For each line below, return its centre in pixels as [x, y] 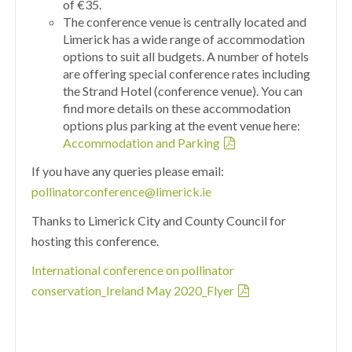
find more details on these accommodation [177, 108]
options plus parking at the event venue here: [182, 126]
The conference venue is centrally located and [185, 22]
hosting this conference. [95, 241]
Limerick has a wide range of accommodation [184, 39]
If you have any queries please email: [128, 171]
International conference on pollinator [133, 270]
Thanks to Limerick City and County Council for [159, 221]
